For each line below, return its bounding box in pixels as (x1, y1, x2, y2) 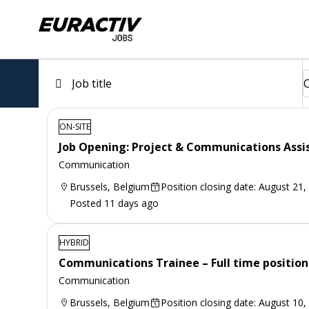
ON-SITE (59, 120, 90, 132)
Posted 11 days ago (70, 196, 159, 210)
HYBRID (59, 236, 89, 248)
